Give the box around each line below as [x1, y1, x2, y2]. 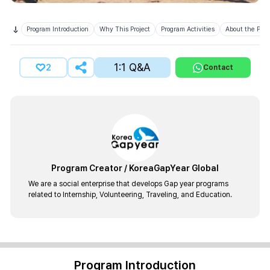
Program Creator [51, 163, 122, 173]
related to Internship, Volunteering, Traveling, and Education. [28, 190, 232, 199]
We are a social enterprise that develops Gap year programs [28, 180, 228, 188]
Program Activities [161, 25, 215, 33]
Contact [202, 63, 233, 72]
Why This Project [99, 25, 150, 33]
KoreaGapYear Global [129, 163, 219, 173]
